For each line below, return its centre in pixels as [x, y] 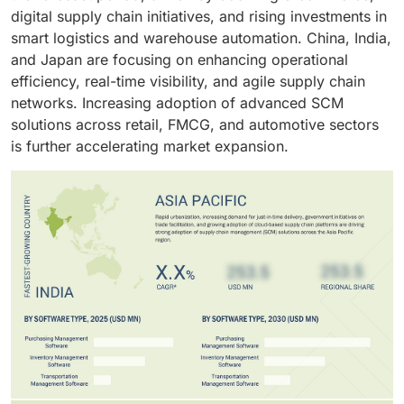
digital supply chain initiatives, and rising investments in [199, 17]
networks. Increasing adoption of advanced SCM [177, 103]
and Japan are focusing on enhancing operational [179, 60]
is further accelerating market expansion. [150, 147]
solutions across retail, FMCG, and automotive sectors [195, 125]
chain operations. [82, 29]
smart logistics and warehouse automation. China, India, [201, 38]
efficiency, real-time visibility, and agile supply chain [188, 82]
